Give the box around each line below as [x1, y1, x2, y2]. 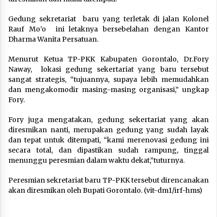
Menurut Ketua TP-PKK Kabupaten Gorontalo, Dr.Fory [8, 55, 209, 64]
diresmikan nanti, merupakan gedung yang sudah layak [8, 125, 209, 135]
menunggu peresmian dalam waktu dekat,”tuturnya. [8, 156, 185, 165]
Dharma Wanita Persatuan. [8, 35, 98, 44]
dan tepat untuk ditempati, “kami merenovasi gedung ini [8, 136, 209, 145]
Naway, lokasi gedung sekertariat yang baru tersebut [8, 65, 209, 74]
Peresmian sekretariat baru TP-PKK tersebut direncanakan [8, 176, 209, 185]
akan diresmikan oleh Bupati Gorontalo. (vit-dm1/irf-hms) [8, 186, 202, 195]
